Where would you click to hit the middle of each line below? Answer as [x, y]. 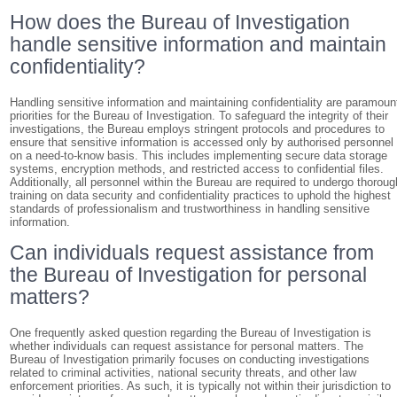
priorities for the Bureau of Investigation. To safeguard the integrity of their [199, 116]
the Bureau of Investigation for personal [189, 275]
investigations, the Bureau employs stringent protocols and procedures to [198, 129]
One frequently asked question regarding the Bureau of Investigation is [191, 333]
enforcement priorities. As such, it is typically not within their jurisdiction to [201, 386]
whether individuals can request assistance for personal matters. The [187, 346]
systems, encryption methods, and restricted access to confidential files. [197, 169]
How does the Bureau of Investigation [180, 22]
